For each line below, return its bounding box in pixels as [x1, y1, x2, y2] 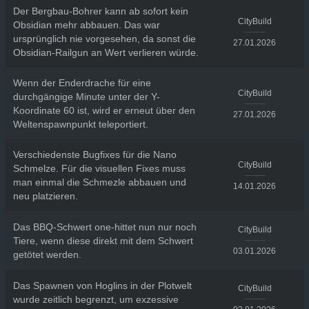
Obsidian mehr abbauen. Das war [12, 19, 160, 30]
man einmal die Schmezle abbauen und [12, 177, 186, 188]
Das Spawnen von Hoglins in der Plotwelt [12, 279, 192, 291]
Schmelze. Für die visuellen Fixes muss [12, 163, 186, 174]
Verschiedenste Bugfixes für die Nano [12, 149, 177, 160]
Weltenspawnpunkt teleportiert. [12, 119, 148, 130]
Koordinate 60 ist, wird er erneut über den [12, 105, 195, 116]
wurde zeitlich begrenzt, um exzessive [12, 293, 179, 305]
